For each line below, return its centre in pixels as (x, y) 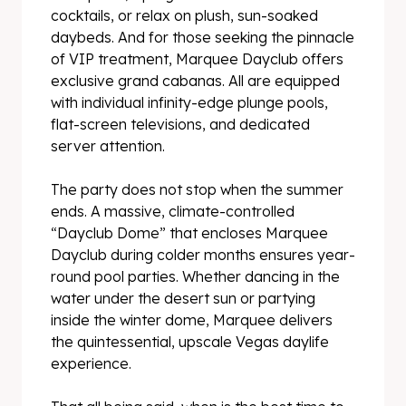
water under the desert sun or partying (183, 298)
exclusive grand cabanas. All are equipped (195, 81)
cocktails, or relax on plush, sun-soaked (184, 15)
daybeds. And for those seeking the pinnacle (203, 37)
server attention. (108, 146)
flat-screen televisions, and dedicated (180, 124)
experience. (91, 363)
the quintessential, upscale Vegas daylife (190, 342)
